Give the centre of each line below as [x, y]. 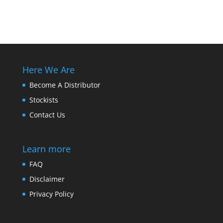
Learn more [46, 149]
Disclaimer [47, 179]
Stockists [44, 100]
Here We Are [48, 70]
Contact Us [47, 115]
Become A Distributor [65, 85]
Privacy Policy [51, 194]
